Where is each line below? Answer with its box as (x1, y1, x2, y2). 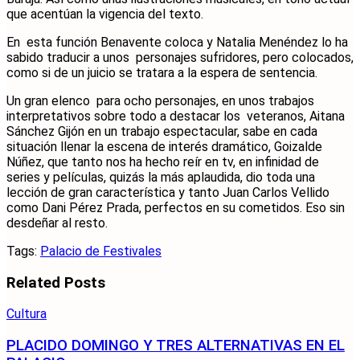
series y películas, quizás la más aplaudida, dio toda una (6, 169, 315, 185)
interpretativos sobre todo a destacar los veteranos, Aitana (6, 108, 345, 124)
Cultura (6, 306, 47, 322)
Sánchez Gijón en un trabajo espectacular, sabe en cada (6, 123, 317, 139)
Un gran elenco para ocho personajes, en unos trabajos (6, 92, 314, 108)
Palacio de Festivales (40, 243, 162, 259)
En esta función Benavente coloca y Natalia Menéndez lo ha (6, 34, 348, 50)
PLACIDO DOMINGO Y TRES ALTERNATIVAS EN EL (6, 337, 345, 355)
